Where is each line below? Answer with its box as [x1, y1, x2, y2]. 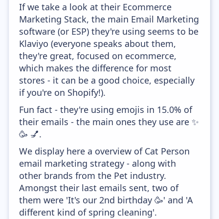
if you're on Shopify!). [19, 87, 106, 98]
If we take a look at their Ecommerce [19, 1, 172, 13]
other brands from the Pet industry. [19, 170, 167, 181]
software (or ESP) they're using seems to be [19, 25, 199, 37]
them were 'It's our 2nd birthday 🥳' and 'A [19, 194, 194, 206]
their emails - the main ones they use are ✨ [19, 116, 199, 128]
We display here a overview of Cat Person [19, 145, 190, 157]
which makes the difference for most [19, 62, 172, 74]
